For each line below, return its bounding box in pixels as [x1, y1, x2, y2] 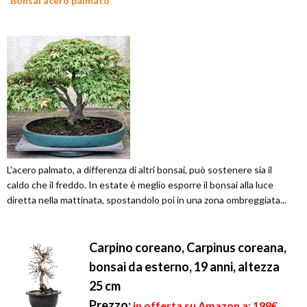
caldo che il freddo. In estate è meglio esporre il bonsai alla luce [7, 179, 273, 191]
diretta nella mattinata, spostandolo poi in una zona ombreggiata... [7, 194, 286, 206]
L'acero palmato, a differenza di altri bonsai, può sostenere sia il [7, 164, 272, 176]
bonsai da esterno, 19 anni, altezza [89, 259, 280, 275]
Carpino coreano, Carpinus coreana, [89, 240, 286, 256]
